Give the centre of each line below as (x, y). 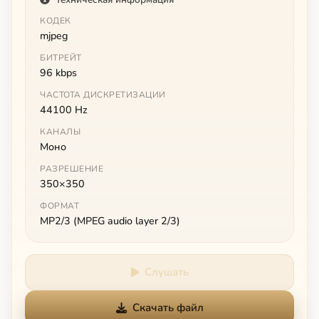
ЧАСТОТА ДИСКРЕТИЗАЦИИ (103, 94)
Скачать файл (168, 307)
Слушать (166, 272)
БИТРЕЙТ (61, 57)
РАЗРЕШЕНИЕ (72, 168)
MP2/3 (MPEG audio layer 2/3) (110, 220)
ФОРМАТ (59, 205)
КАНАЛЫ (60, 131)
